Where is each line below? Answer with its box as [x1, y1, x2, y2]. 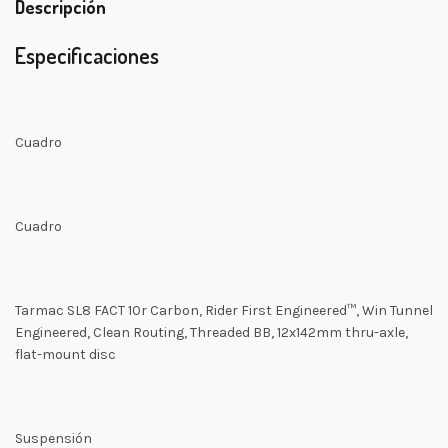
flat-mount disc [15, 346, 116, 363]
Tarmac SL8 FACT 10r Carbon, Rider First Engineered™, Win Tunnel [15, 302, 433, 319]
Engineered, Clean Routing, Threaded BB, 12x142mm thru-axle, [15, 324, 408, 341]
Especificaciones [15, 41, 159, 69]
